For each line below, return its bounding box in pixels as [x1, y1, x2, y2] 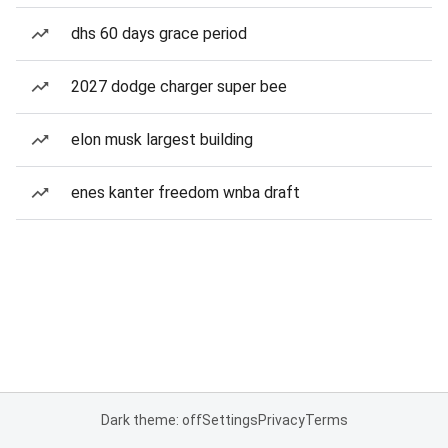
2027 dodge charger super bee [71, 77, 287, 96]
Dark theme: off [100, 412, 202, 428]
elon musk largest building [71, 130, 253, 149]
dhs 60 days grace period [71, 24, 247, 43]
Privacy [257, 412, 305, 428]
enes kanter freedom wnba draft [71, 183, 300, 202]
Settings [201, 412, 258, 428]
